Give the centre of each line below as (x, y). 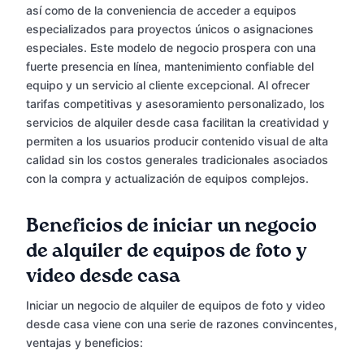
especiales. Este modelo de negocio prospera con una (171, 48)
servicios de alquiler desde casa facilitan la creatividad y (178, 123)
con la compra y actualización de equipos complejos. (167, 179)
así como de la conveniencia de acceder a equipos (161, 11)
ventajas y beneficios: (84, 343)
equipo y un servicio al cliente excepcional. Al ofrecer (168, 85)
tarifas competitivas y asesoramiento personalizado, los (175, 104)
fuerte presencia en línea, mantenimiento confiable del (170, 67)
